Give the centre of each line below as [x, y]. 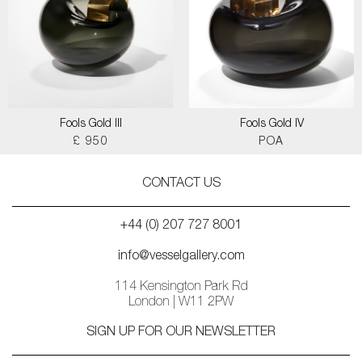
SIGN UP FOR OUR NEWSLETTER [181, 333]
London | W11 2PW [181, 303]
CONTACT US [181, 184]
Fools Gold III [90, 124]
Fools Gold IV [271, 124]
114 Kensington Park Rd [181, 288]
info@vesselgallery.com [181, 257]
